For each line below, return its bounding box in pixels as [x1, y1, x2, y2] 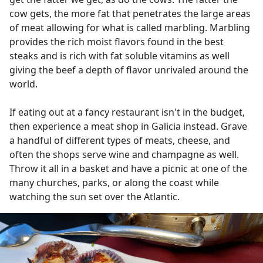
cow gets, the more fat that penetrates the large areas [9, 6, 251, 20]
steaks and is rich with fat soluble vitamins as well [9, 49, 230, 62]
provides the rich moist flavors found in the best [9, 35, 224, 48]
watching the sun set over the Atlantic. [9, 190, 182, 203]
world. [9, 77, 40, 90]
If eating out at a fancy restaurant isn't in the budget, [9, 105, 245, 119]
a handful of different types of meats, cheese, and [9, 133, 230, 147]
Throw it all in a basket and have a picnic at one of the [9, 161, 247, 175]
